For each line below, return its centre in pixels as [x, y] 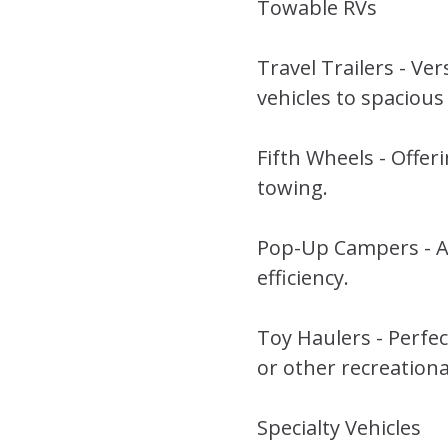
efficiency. [303, 277]
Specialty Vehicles [339, 427]
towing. [292, 187]
